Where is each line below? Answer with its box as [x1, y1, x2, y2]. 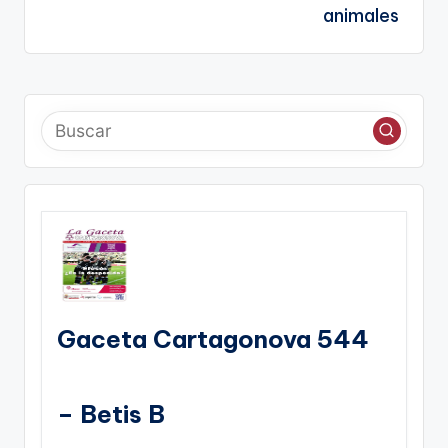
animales [323, 4, 399, 27]
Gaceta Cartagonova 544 [57, 323, 369, 354]
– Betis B [57, 398, 165, 429]
